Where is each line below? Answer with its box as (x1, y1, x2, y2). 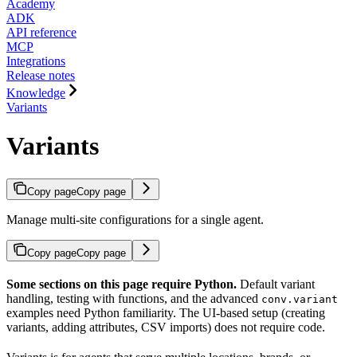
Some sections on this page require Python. (6, 277, 237, 291)
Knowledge (6, 85, 65, 100)
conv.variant (261, 292, 338, 305)
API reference (6, 25, 76, 39)
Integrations (6, 53, 65, 68)
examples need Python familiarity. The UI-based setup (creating (6, 305, 325, 320)
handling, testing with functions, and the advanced (6, 291, 261, 305)
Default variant (237, 277, 315, 291)
